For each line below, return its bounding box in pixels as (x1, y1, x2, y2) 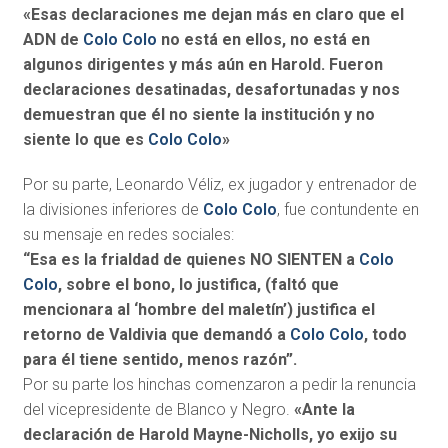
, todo (363, 325, 407, 345)
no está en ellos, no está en (156, 30, 370, 50)
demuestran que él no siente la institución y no (22, 105, 375, 125)
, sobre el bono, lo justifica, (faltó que (57, 275, 339, 295)
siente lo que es (22, 130, 148, 150)
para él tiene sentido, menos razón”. (22, 350, 297, 370)
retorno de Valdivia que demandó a (22, 325, 290, 345)
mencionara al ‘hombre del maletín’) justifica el (22, 300, 375, 320)
